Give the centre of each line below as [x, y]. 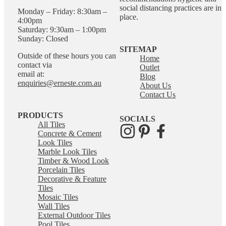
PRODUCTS [40, 115]
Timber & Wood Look [73, 160]
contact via [35, 65]
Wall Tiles [53, 206]
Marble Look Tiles [67, 151]
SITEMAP [138, 49]
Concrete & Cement [69, 133]
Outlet [150, 67]
